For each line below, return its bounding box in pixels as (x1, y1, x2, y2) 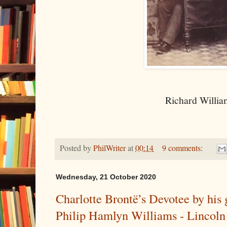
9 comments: (162, 142, 205, 154)
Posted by (60, 142, 93, 154)
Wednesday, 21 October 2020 (56, 173, 156, 181)
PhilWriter (93, 142, 126, 154)
